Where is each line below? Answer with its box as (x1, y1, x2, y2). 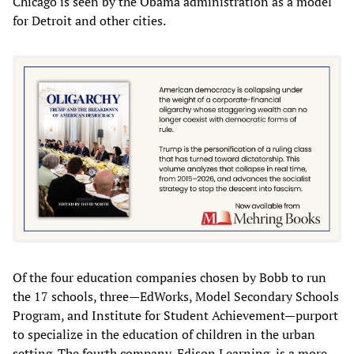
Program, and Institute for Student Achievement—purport (13, 307, 338, 325)
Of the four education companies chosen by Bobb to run (13, 269, 326, 287)
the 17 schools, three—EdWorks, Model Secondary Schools (13, 288, 339, 306)
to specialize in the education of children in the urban (13, 326, 315, 344)
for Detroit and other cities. (13, 11, 166, 29)
